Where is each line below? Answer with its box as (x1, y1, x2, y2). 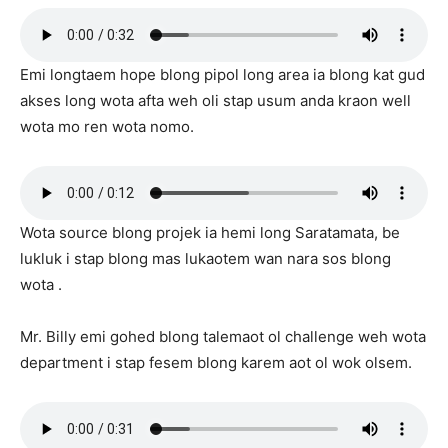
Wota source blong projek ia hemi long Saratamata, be (20, 223, 400, 243)
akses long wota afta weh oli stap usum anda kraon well (20, 91, 411, 111)
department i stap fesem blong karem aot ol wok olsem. (20, 353, 412, 373)
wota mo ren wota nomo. (20, 117, 194, 137)
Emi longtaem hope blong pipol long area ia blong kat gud (20, 65, 425, 85)
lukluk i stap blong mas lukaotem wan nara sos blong (20, 249, 391, 269)
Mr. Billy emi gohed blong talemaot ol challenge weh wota (20, 327, 426, 347)
